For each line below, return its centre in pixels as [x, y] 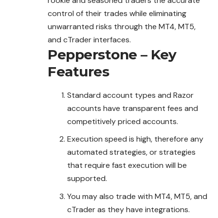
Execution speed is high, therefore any [135, 139]
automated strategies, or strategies [131, 152]
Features [78, 71]
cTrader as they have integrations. [128, 209]
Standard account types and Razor [130, 95]
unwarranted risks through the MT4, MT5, [122, 26]
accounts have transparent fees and [133, 108]
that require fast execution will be [127, 165]
